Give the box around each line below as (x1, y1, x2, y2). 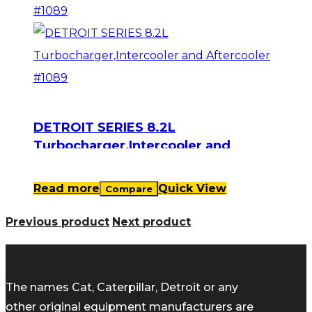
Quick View (158, 182, 226, 196)
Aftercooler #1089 (33, 156, 154, 172)
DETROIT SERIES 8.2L (33, 120, 175, 136)
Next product (112, 215, 191, 229)
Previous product (6, 215, 109, 229)
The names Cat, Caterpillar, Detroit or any (6, 281, 238, 295)
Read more (33, 182, 100, 196)
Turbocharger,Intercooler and (33, 138, 231, 154)
